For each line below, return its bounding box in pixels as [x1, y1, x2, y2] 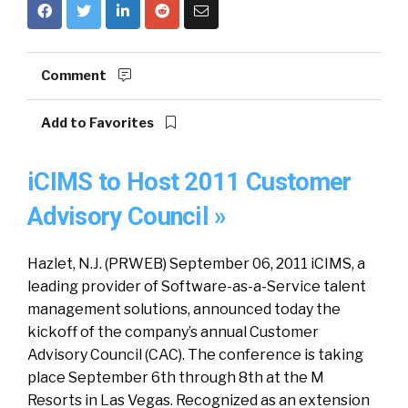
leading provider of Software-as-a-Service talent [27, 278, 366, 295]
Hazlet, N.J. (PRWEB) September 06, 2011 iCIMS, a [27, 255, 365, 272]
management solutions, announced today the [27, 301, 341, 318]
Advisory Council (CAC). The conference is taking [27, 346, 363, 363]
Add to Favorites [41, 115, 157, 131]
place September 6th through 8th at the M [27, 369, 324, 386]
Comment [41, 67, 109, 84]
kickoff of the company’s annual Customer [27, 323, 319, 341]
